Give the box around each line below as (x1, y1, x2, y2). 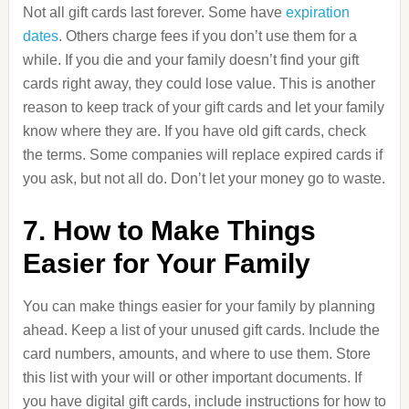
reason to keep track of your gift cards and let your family (22, 100, 384, 115)
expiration (285, 5, 350, 20)
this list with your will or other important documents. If (22, 370, 362, 385)
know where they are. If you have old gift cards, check (22, 123, 366, 139)
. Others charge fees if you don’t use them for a (58, 28, 357, 44)
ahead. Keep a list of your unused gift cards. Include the (22, 322, 380, 338)
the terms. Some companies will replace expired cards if (22, 147, 383, 163)
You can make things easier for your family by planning (22, 299, 375, 314)
